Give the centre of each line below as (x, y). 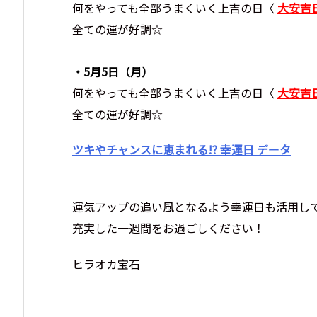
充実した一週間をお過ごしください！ (168, 228)
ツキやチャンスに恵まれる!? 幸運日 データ (181, 150)
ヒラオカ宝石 (106, 264)
